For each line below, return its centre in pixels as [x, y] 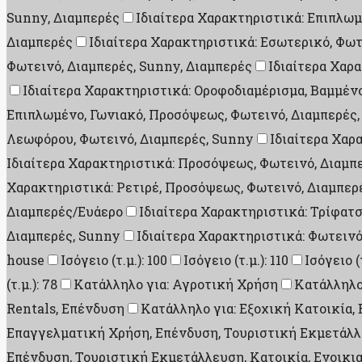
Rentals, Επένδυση [65, 308]
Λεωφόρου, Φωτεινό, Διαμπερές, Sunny [130, 139]
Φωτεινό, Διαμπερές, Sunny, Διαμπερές [129, 66]
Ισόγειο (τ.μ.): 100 [114, 260]
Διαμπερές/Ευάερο [65, 211]
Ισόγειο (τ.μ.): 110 [236, 260]
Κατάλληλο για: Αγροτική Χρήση [176, 284]
